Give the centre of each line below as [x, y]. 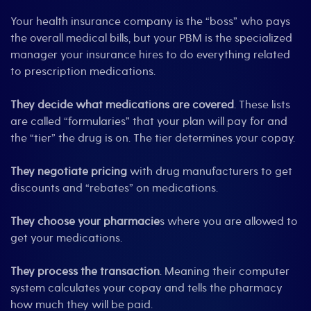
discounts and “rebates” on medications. [114, 188]
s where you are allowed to [229, 221]
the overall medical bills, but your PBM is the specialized [151, 38]
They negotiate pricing [69, 171]
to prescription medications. [83, 72]
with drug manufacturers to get [210, 171]
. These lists [262, 105]
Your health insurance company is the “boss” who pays [150, 22]
